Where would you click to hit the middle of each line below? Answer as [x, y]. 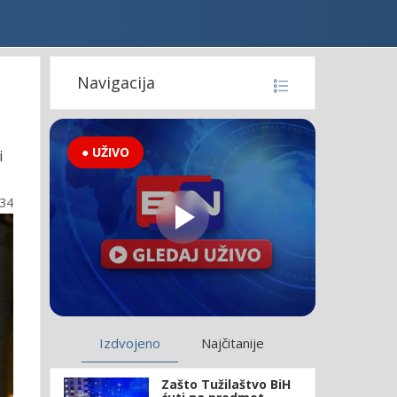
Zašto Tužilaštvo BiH [226, 384]
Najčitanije [232, 343]
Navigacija [116, 82]
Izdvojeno [129, 343]
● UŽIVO [105, 152]
